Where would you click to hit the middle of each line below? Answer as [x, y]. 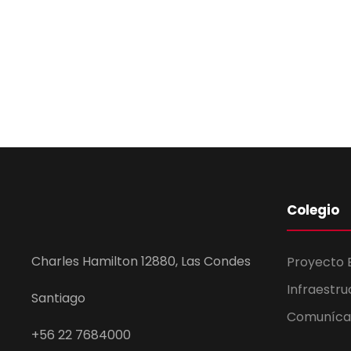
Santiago [58, 298]
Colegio [313, 210]
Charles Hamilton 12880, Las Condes [141, 261]
